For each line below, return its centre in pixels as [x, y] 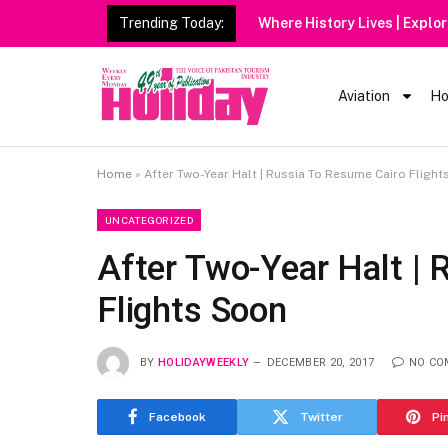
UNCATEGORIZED [149, 219]
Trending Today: [171, 23]
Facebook [177, 416]
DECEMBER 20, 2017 [320, 362]
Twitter [321, 416]
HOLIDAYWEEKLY [204, 362]
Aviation [364, 96]
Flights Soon [192, 310]
